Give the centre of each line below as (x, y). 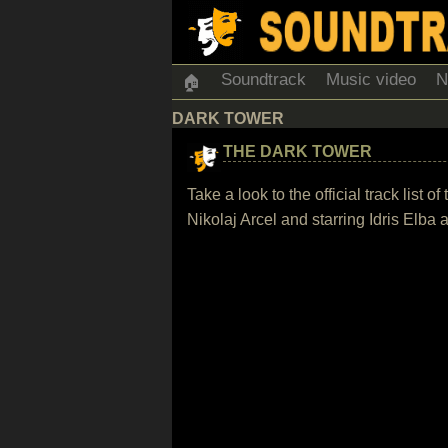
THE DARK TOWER (297, 151)
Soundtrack (263, 79)
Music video (371, 79)
